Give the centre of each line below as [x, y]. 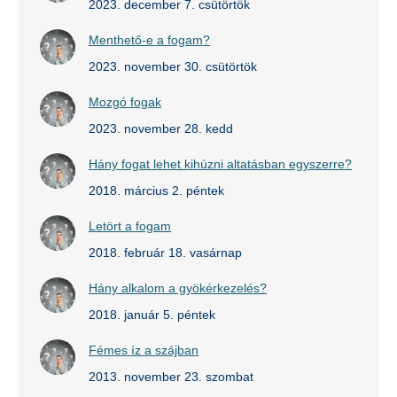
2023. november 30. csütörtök [173, 66]
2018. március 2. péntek [156, 191]
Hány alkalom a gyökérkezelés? [178, 288]
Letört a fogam [130, 226]
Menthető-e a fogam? [149, 40]
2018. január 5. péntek [152, 315]
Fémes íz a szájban [144, 350]
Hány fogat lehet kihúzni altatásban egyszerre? [220, 164]
